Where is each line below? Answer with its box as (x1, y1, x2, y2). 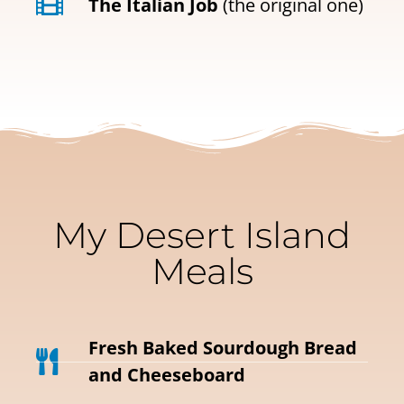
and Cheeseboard (87, 363, 245, 388)
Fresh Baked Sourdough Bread (87, 335, 357, 361)
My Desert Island (53, 213, 351, 258)
